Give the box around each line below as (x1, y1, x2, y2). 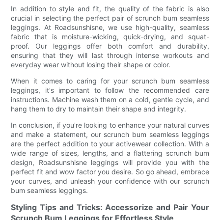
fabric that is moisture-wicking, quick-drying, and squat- (11, 32, 209, 41)
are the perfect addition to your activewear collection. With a (11, 139, 209, 148)
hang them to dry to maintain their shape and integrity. (11, 104, 187, 113)
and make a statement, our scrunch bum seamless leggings (11, 130, 209, 138)
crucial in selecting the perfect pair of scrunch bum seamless (11, 13, 209, 22)
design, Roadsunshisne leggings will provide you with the (11, 158, 209, 166)
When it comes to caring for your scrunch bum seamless (11, 76, 209, 85)
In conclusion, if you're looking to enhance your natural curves (11, 120, 209, 129)
